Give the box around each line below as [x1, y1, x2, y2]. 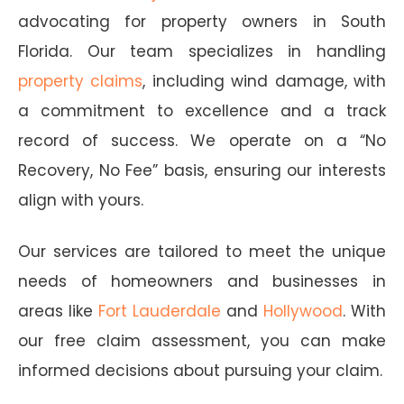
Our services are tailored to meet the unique [18, 240, 386, 262]
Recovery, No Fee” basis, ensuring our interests [18, 159, 386, 181]
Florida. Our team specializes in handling [18, 40, 386, 62]
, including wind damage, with [142, 69, 387, 92]
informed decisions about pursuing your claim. [18, 359, 382, 381]
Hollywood [263, 299, 343, 322]
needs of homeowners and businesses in [18, 270, 386, 292]
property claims [18, 69, 143, 92]
